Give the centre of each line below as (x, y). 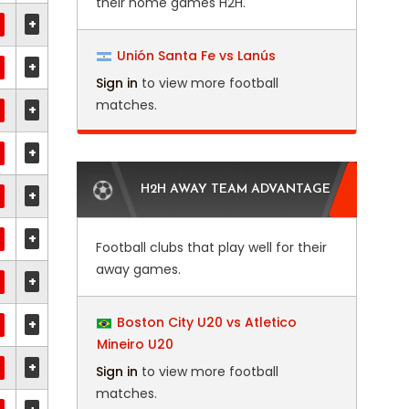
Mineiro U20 (135, 344)
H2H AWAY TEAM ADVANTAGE (235, 189)
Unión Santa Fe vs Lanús (196, 56)
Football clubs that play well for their (211, 247)
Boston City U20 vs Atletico (206, 322)
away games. (138, 269)
